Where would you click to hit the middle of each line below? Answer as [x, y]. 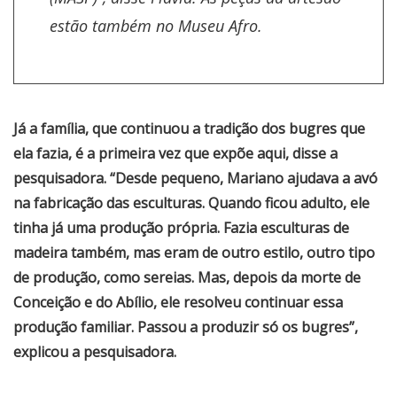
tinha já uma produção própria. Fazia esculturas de [181, 228]
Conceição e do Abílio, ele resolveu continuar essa [178, 303]
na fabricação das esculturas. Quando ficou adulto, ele [191, 203]
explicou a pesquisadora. [95, 352]
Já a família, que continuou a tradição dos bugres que [189, 129]
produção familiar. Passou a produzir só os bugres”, [186, 327]
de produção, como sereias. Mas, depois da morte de [187, 278]
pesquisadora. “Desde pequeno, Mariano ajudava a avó [195, 179]
